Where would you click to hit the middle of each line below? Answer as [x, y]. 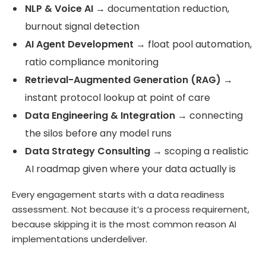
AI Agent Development [79, 45]
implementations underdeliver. [80, 239]
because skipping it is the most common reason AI [124, 224]
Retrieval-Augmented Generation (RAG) [123, 80]
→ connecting [209, 116]
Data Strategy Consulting [88, 151]
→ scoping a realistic [199, 151]
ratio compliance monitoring [92, 62]
